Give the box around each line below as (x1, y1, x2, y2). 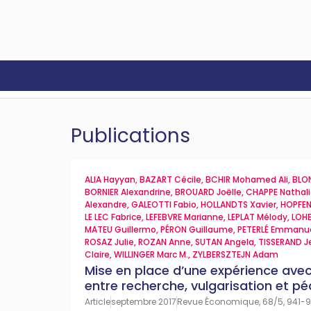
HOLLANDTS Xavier (201, 199, 276, 210)
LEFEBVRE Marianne (146, 211, 224, 223)
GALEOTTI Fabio (131, 199, 196, 210)
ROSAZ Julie (85, 236, 134, 248)
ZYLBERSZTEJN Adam (192, 249, 278, 260)
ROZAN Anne (138, 236, 191, 248)
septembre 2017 (111, 296, 176, 308)
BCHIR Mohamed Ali (205, 174, 288, 185)
